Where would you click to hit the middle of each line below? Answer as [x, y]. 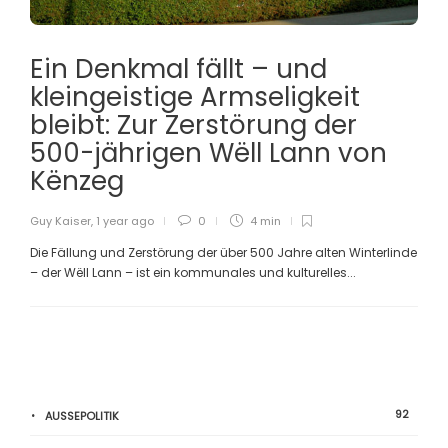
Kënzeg [80, 180]
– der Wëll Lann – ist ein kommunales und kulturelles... [193, 272]
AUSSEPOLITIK [82, 415]
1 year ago [125, 220]
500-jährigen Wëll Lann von [208, 152]
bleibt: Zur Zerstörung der [193, 124]
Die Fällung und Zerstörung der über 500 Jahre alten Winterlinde [223, 252]
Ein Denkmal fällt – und [178, 68]
